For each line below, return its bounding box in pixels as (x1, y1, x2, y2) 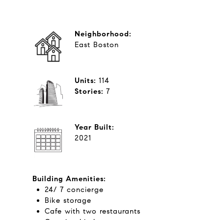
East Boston (75, 40, 119, 49)
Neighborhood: (75, 29, 132, 38)
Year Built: (75, 123, 114, 132)
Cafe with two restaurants (44, 207, 140, 216)
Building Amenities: (32, 174, 106, 183)
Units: (75, 76, 99, 85)
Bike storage (44, 196, 91, 205)
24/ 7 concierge (44, 185, 104, 194)
